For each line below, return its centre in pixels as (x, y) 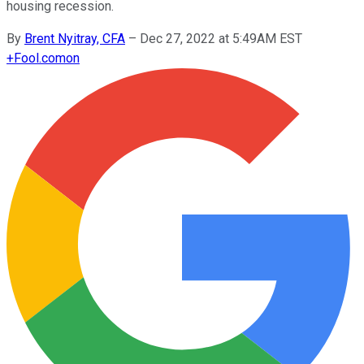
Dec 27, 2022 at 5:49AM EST (221, 38)
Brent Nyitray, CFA (75, 38)
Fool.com (40, 58)
